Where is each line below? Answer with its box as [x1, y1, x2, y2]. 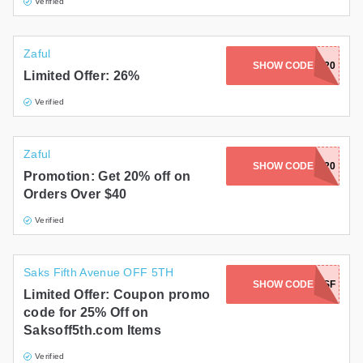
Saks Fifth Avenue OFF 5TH [23, 266, 174, 280]
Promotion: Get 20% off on [23, 169, 191, 184]
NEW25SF [289, 279, 335, 291]
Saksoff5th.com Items [23, 323, 162, 338]
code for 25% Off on [23, 305, 149, 320]
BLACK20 [289, 60, 335, 72]
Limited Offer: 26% [23, 69, 140, 83]
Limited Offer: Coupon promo [23, 288, 211, 302]
